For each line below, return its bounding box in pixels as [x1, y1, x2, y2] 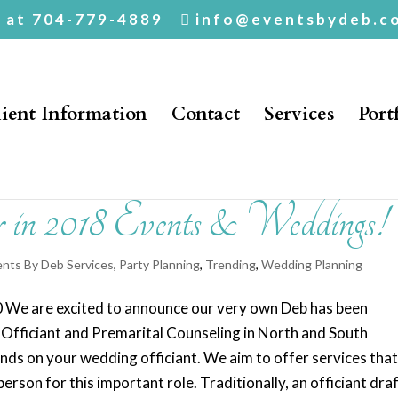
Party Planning [119, 257, 201, 272]
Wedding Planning [261, 257, 363, 272]
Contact [171, 101, 240, 127]
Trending [205, 257, 257, 272]
